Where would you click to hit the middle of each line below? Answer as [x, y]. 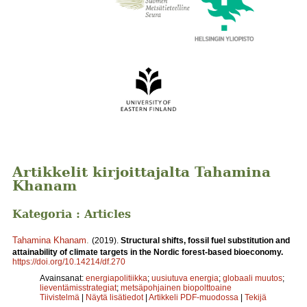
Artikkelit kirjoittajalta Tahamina [142, 172]
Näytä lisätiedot [115, 297]
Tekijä [256, 297]
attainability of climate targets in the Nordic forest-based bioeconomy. [148, 252]
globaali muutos [253, 278]
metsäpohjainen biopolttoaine [176, 287]
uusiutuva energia [185, 278]
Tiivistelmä [60, 297]
